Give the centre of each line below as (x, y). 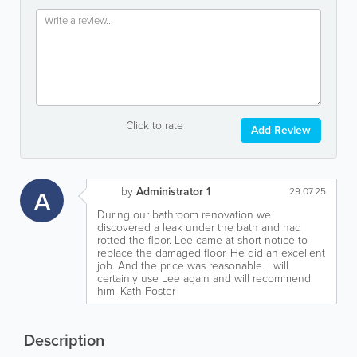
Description (62, 340)
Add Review (281, 130)
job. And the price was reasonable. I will (193, 266)
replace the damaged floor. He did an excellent (211, 253)
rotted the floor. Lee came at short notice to (202, 240)
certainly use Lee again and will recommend (204, 279)
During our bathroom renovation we (184, 215)
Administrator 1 (173, 192)
